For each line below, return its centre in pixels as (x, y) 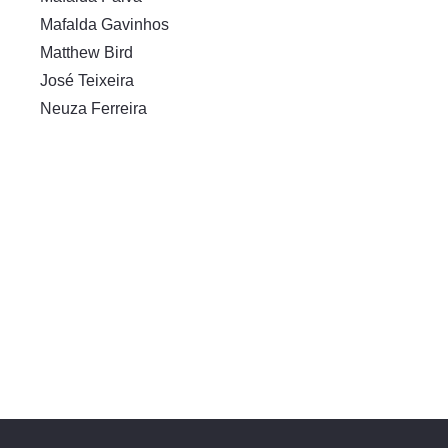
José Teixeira (87, 80)
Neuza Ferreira (93, 108)
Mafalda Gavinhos (104, 24)
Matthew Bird (86, 52)
